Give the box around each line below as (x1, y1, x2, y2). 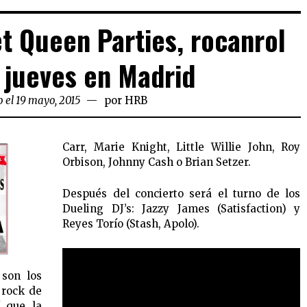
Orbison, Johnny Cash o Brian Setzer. (62, 156, 251, 169)
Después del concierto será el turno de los (62, 187, 301, 201)
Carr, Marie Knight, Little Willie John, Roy (62, 140, 301, 154)
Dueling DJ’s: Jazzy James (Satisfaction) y (62, 202, 301, 216)
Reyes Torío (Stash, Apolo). (62, 217, 200, 231)
